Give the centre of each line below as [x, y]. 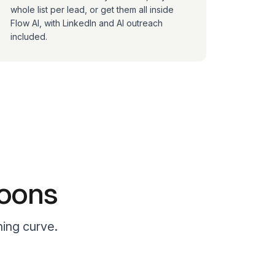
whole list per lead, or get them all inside [92, 10]
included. [29, 37]
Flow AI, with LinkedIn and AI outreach [87, 23]
